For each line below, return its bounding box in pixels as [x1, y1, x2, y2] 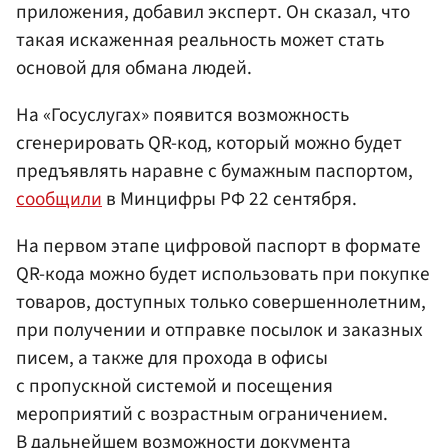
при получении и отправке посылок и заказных [16, 316, 423, 345]
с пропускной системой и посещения [16, 372, 333, 401]
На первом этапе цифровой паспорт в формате [16, 232, 421, 261]
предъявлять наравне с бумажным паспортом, [16, 156, 413, 185]
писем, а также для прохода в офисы [16, 344, 328, 373]
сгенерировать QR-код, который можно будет [16, 128, 402, 157]
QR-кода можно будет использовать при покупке [16, 260, 430, 289]
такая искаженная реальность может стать [16, 25, 384, 54]
